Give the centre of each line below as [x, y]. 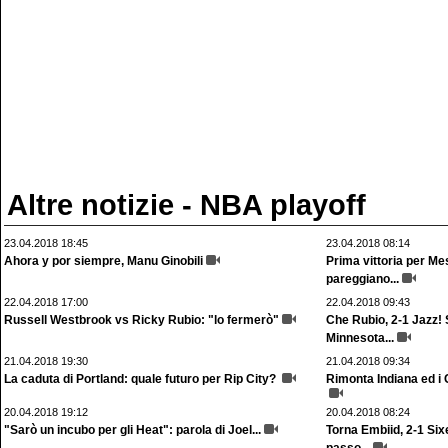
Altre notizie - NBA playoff [186, 204]
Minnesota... [360, 338]
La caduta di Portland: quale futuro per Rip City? [141, 379]
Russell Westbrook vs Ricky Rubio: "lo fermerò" [141, 320]
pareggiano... [362, 279]
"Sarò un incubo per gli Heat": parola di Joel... [132, 430]
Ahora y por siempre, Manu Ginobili [103, 261]
